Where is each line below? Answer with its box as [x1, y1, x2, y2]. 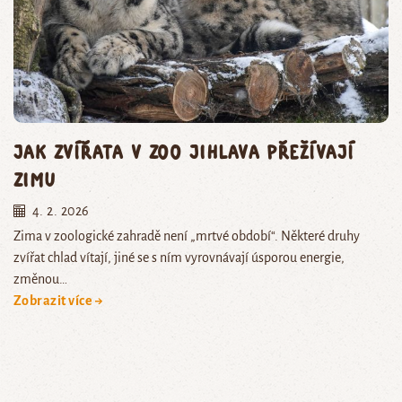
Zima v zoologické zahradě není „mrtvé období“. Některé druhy [13, 228, 360, 243]
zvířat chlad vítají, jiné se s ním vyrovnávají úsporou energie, [13, 249, 345, 265]
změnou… [13, 271, 67, 286]
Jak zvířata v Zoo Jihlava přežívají [13, 139, 354, 162]
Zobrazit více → [13, 293, 104, 308]
